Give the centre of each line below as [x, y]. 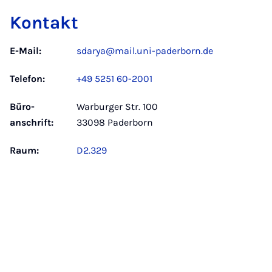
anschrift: [32, 122]
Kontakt [44, 22]
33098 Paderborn [115, 122]
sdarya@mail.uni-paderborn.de [145, 51]
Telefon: [27, 79]
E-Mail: [25, 51]
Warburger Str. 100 [117, 107]
